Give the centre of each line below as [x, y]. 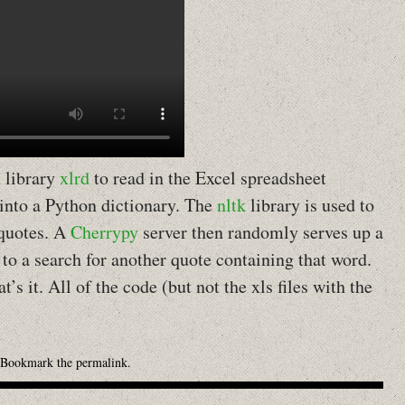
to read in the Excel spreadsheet [208, 178]
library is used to [310, 205]
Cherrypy [104, 232]
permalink [102, 362]
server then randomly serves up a [261, 232]
